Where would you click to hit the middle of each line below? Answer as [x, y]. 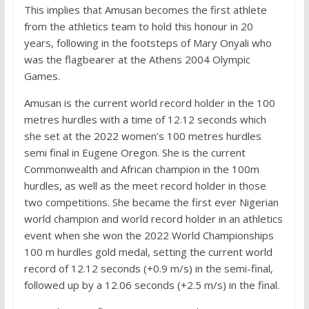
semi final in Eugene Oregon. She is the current [134, 153]
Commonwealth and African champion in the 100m [141, 169]
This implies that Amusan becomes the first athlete [145, 10]
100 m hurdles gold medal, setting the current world [148, 252]
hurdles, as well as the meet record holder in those [145, 186]
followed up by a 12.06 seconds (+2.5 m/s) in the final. [151, 285]
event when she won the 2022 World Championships [149, 236]
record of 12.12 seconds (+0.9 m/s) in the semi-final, [148, 269]
